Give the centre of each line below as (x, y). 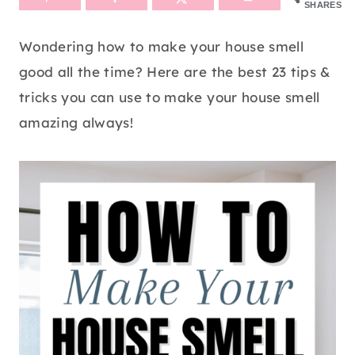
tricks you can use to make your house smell (170, 97)
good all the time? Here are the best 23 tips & (175, 72)
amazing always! (76, 123)
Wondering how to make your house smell (161, 47)
